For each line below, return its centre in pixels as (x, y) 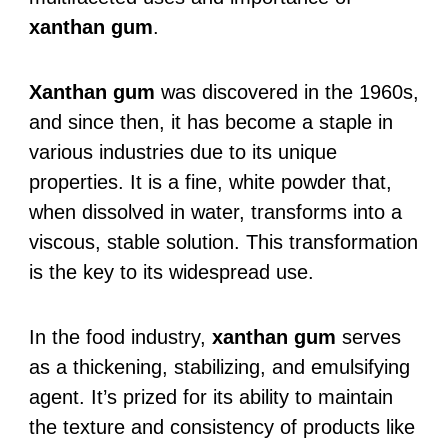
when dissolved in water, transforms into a (215, 211)
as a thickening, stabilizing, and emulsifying (219, 366)
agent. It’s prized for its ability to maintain (210, 396)
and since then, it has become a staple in (210, 121)
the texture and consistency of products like (221, 426)
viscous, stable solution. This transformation (223, 241)
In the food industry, (120, 336)
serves (368, 336)
